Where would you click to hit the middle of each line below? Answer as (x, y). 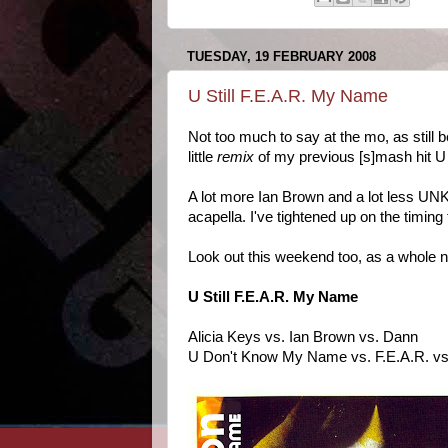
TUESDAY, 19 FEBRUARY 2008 (281, 56)
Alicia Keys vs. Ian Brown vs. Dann (303, 337)
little (202, 157)
